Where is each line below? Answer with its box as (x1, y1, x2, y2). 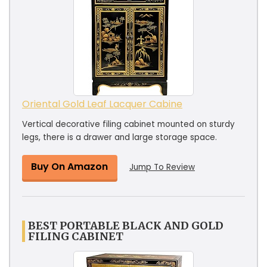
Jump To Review (129, 161, 195, 173)
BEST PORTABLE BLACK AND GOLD (28, 218, 223, 232)
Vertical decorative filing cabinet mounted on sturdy (22, 118, 235, 130)
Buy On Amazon (31, 159, 108, 173)
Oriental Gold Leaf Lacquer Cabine (22, 97, 182, 111)
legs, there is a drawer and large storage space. (22, 131, 217, 143)
